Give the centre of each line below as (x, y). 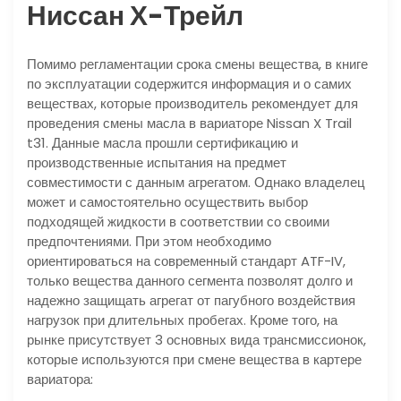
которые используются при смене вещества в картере (194, 360)
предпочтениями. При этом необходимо (149, 242)
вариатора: (60, 380)
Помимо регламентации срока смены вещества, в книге (197, 64)
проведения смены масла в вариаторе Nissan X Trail (189, 124)
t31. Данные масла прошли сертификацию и (162, 143)
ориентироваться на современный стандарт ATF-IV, (186, 261)
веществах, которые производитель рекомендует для (192, 104)
